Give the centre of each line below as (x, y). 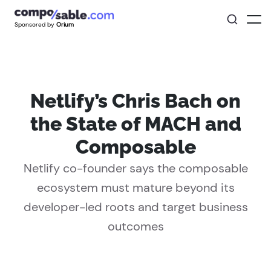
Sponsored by (35, 24)
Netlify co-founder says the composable (135, 168)
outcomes (135, 226)
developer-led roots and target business (135, 207)
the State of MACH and (135, 124)
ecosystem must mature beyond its (135, 188)
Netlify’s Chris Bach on (135, 101)
